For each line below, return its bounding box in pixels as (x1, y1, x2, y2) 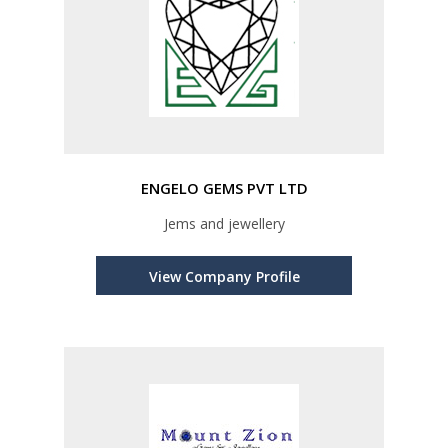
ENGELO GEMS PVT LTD (140, 178, 308, 199)
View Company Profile (148, 267, 300, 287)
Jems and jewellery (163, 214, 285, 234)
